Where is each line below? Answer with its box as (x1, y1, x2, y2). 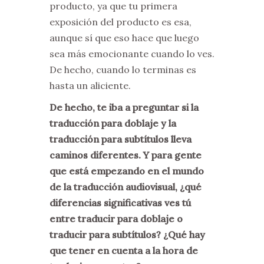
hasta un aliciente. (49, 80, 131, 92)
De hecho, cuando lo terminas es (49, 64, 196, 76)
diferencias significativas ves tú (49, 197, 191, 209)
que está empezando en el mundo (49, 165, 204, 177)
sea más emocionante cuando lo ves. (49, 48, 214, 60)
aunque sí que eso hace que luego (49, 32, 199, 44)
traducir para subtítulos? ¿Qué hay (49, 229, 205, 241)
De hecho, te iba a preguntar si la (49, 101, 199, 114)
